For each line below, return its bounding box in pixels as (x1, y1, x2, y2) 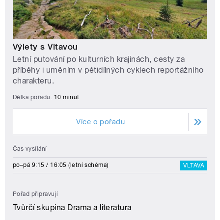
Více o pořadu (76, 117, 125, 127)
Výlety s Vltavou (13, 42, 78, 52)
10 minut (54, 94, 80, 101)
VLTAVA (183, 162, 204, 169)
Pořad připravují (13, 191, 58, 198)
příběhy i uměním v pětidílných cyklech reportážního (13, 65, 204, 75)
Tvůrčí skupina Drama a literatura (13, 203, 132, 213)
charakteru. (13, 76, 55, 86)
